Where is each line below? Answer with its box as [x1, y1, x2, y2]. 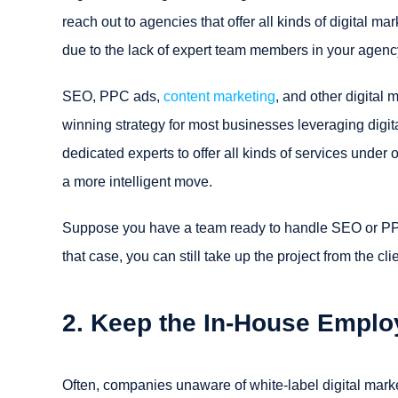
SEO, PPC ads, [62, 88, 163, 104]
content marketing [163, 88, 275, 104]
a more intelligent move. [62, 173, 212, 189]
